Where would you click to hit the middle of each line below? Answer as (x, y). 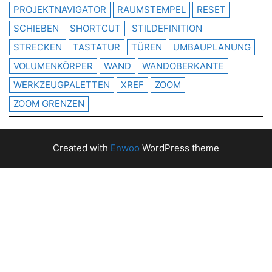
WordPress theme (179, 148)
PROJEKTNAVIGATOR (60, 9)
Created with (82, 148)
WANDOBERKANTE (183, 66)
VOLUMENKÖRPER (53, 66)
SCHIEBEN (36, 28)
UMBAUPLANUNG (212, 47)
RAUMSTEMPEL (151, 9)
